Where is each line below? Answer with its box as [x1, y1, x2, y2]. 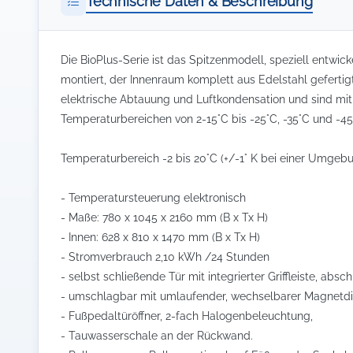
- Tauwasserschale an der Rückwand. [61, 329, 253, 342]
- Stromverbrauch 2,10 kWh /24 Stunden [61, 250, 269, 263]
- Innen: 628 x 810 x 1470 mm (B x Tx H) [61, 230, 260, 243]
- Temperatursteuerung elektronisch [61, 191, 246, 204]
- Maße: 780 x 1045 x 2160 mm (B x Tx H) [61, 210, 268, 224]
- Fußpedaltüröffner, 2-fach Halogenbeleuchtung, [61, 309, 313, 322]
